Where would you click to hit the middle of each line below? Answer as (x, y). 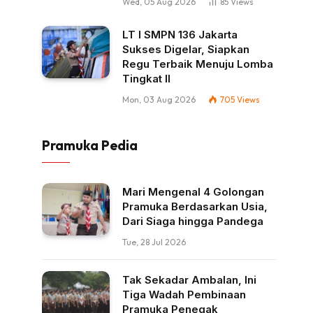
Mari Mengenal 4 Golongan (193, 192)
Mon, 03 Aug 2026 (159, 100)
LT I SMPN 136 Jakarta (180, 35)
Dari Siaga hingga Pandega (193, 221)
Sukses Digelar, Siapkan (186, 50)
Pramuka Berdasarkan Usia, (195, 207)
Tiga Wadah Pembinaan (184, 295)
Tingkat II (146, 79)
